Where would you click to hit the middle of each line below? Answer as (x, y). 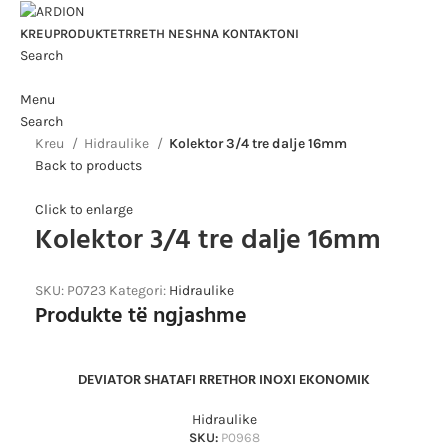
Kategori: (137, 291)
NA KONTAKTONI (250, 33)
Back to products (88, 165)
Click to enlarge (84, 210)
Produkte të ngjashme (141, 317)
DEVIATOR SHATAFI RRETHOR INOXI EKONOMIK (224, 381)
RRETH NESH (163, 33)
